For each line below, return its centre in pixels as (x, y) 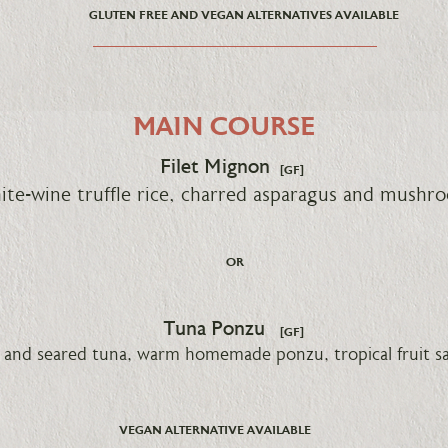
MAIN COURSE (224, 129)
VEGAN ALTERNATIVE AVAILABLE (214, 431)
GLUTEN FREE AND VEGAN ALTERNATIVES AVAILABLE (243, 16)
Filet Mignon (215, 168)
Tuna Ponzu (214, 330)
